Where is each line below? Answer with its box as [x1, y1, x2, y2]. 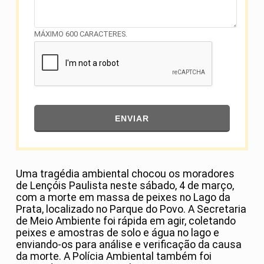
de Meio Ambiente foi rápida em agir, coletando [16, 215, 236, 227]
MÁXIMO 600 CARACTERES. [34, 29, 127, 39]
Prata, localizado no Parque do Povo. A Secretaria [16, 203, 246, 216]
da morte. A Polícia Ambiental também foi [16, 250, 212, 263]
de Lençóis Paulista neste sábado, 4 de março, [16, 180, 234, 192]
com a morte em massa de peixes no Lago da [16, 192, 230, 204]
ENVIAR [115, 114, 149, 124]
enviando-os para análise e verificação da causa [16, 239, 242, 251]
